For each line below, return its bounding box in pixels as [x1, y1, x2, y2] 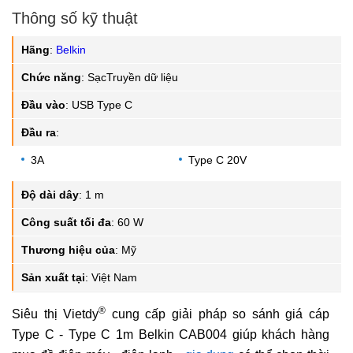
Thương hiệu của [21, 243, 115, 257]
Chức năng [21, 71, 81, 84]
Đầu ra [21, 126, 56, 139]
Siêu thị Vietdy [12, 307, 99, 321]
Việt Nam [91, 271, 137, 284]
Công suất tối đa [21, 216, 111, 229]
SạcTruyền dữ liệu [87, 71, 178, 84]
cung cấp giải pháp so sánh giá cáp [106, 307, 330, 321]
